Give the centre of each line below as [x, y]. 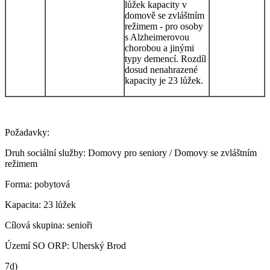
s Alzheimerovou [157, 37]
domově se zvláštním [165, 15]
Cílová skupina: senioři [49, 225]
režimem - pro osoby [164, 26]
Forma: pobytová [37, 184]
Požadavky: [27, 132]
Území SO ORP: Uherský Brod [65, 245]
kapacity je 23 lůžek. [164, 80]
